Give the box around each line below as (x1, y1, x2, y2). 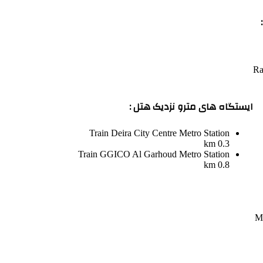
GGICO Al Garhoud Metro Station (100, 149, 230, 160)
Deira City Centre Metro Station (111, 128, 230, 139)
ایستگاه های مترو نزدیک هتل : (129, 97, 253, 116)
